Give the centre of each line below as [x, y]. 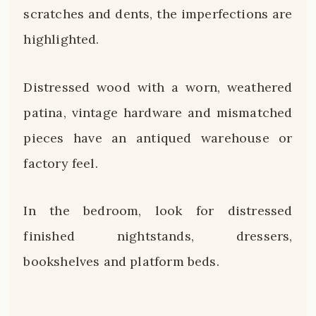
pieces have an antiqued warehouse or [158, 138]
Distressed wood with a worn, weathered [158, 87]
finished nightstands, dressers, [158, 236]
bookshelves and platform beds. [121, 262]
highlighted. [61, 39]
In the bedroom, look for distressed [158, 211]
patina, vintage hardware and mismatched [158, 112]
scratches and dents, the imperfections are [158, 14]
